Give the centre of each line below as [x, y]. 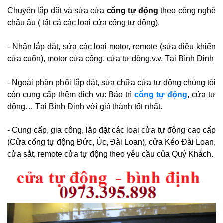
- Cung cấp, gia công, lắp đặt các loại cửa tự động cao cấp [111, 130]
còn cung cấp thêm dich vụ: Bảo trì [71, 94]
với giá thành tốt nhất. [123, 106]
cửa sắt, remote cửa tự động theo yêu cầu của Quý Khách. [110, 154]
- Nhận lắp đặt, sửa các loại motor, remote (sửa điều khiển [111, 47]
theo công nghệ [187, 11]
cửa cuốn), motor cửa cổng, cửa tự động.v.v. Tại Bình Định [111, 58]
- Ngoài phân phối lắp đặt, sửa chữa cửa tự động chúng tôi [111, 82]
